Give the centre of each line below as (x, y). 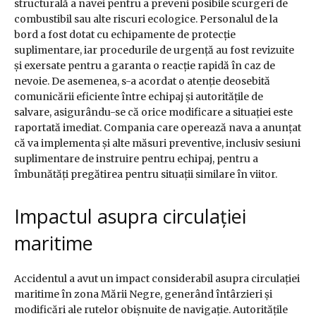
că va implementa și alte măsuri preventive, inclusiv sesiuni (157, 144)
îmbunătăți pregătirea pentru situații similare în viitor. (146, 175)
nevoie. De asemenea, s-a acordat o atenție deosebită (142, 81)
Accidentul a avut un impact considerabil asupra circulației (157, 279)
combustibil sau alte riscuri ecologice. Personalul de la (146, 19)
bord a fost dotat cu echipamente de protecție (125, 35)
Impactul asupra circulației (130, 217)
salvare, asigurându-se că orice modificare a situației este (153, 113)
